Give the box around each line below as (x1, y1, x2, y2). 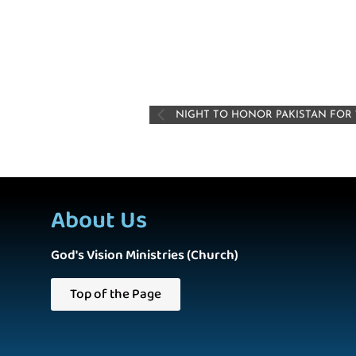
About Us (51, 201, 147, 240)
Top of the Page (70, 283, 161, 305)
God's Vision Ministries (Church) (51, 244, 238, 266)
